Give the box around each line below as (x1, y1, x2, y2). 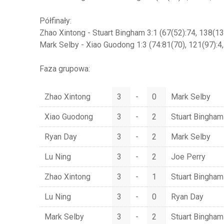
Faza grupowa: (39, 64, 90, 74)
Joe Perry (170, 152, 205, 162)
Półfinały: (39, 16, 71, 26)
